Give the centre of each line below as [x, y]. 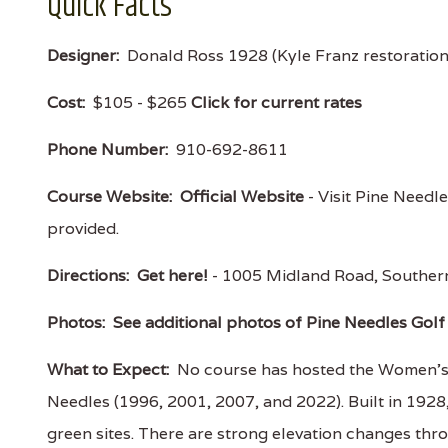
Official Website [242, 196]
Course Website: [109, 196]
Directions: [88, 275]
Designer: [83, 55]
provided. [83, 228]
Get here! [172, 275]
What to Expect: [108, 369]
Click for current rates [276, 102]
